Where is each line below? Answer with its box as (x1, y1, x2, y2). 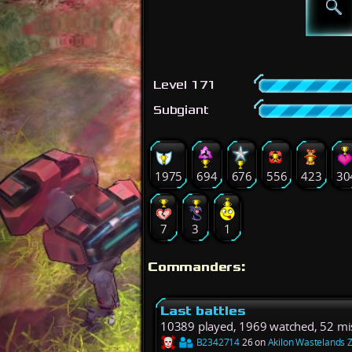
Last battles (160, 302, 246, 319)
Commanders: (148, 258, 246, 275)
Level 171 (153, 78, 217, 92)
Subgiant (153, 103, 209, 117)
